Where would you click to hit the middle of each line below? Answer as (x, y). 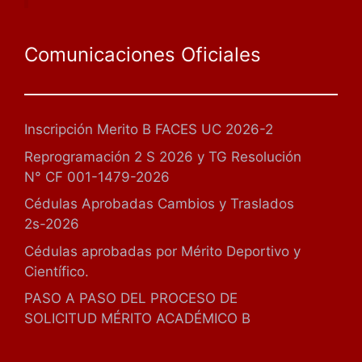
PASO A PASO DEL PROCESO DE (131, 299)
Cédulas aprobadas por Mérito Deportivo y (162, 251)
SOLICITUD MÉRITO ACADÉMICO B (137, 319)
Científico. (57, 271)
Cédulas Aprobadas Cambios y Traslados (159, 204)
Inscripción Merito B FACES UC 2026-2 (149, 130)
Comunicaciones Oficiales (143, 55)
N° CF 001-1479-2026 (97, 177)
